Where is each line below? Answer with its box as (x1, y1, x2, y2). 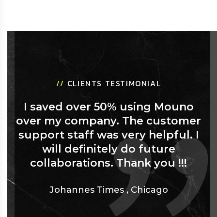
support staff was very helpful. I (18, 128, 199, 142)
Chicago (130, 185, 168, 196)
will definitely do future (42, 142, 175, 156)
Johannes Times (49, 185, 124, 196)
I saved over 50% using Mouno (23, 100, 194, 114)
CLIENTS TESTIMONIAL (67, 77, 161, 90)
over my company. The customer (16, 114, 201, 128)
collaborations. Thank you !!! (30, 156, 187, 170)
